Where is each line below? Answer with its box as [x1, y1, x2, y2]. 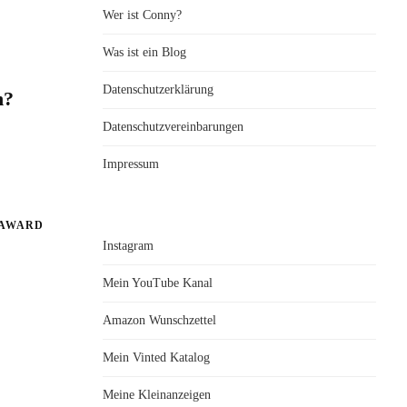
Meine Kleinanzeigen [103, 387, 211, 402]
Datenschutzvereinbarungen [103, 119, 243, 134]
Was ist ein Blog [103, 45, 186, 59]
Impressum [103, 156, 159, 171]
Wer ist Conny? [103, 7, 182, 22]
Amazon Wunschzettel [103, 313, 216, 327]
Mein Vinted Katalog [103, 350, 210, 364]
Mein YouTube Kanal [103, 275, 213, 290]
